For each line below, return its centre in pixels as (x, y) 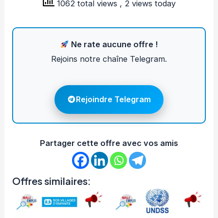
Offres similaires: (52, 181)
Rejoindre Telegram (113, 99)
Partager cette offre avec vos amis (109, 143)
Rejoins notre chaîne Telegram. (109, 59)
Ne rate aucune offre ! (114, 45)
